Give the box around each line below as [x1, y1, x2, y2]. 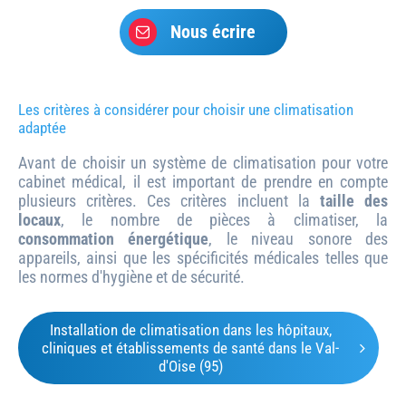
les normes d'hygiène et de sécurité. [18, 266, 245, 286]
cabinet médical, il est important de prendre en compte [18, 171, 388, 191]
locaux [18, 209, 61, 229]
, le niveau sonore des [208, 228, 389, 248]
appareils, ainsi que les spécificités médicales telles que [18, 247, 388, 267]
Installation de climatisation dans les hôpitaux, [49, 320, 332, 339]
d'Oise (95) [158, 356, 223, 375]
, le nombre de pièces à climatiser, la [61, 209, 388, 229]
